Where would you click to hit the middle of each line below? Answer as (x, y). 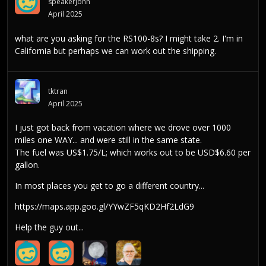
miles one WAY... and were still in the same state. (108, 140)
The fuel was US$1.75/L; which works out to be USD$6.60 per (133, 153)
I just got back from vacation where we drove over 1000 (123, 128)
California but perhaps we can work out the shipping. (115, 50)
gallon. (27, 165)
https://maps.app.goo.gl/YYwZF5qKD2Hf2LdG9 (104, 207)
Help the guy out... (49, 227)
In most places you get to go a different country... (110, 186)
